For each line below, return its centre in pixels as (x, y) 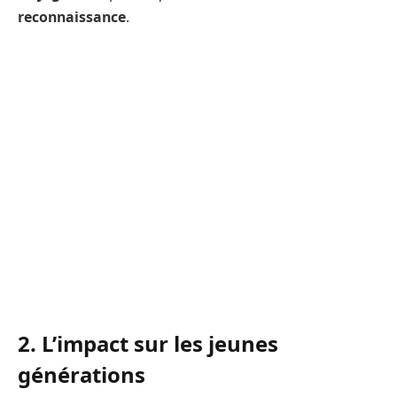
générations (82, 374)
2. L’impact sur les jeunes (148, 343)
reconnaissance (72, 17)
